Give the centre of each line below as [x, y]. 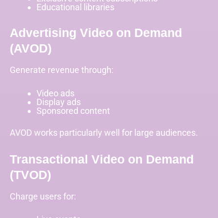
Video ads [55, 93]
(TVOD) [30, 175]
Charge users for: [43, 197]
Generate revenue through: [62, 70]
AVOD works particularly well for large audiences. [104, 132]
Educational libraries [75, 7]
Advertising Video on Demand [96, 33]
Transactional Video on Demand [102, 159]
